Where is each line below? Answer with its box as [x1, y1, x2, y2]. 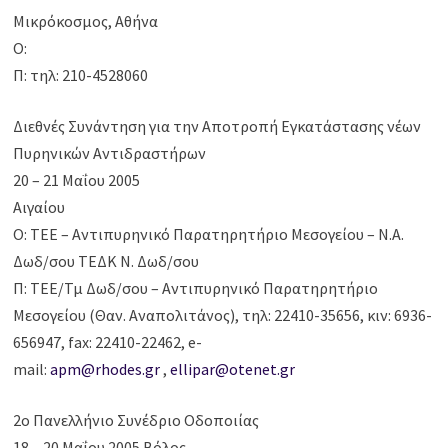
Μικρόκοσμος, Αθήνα [13, 11, 159, 32]
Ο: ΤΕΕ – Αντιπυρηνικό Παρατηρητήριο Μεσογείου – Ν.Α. [13, 224, 405, 245]
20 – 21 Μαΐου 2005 [13, 170, 141, 191]
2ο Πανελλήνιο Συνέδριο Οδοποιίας [13, 410, 260, 431]
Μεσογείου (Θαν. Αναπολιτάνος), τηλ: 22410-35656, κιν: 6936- [13, 305, 433, 326]
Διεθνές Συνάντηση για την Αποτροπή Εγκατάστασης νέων [13, 116, 422, 137]
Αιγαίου [13, 197, 66, 218]
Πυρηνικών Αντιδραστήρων [13, 143, 207, 164]
